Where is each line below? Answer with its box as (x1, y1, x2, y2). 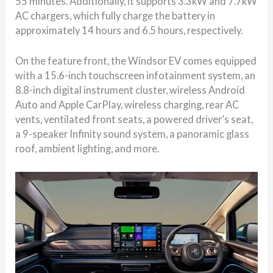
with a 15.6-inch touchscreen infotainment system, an (15, 69, 256, 82)
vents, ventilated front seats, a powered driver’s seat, (15, 113, 253, 126)
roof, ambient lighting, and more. (15, 143, 160, 155)
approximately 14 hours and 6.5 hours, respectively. (15, 24, 243, 36)
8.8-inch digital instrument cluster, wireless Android (15, 84, 246, 96)
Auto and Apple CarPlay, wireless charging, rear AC (15, 99, 239, 111)
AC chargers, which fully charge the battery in (15, 9, 216, 21)
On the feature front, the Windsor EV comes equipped (15, 55, 257, 67)
